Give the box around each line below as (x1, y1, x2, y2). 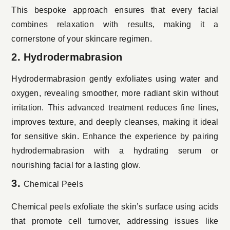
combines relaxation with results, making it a (11, 20, 219, 29)
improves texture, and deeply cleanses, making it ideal (11, 118, 219, 127)
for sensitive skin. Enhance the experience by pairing (11, 132, 219, 141)
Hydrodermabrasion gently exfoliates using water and (11, 74, 219, 84)
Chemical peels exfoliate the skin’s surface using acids (11, 202, 219, 212)
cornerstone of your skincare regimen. (11, 34, 152, 44)
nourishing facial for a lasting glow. (11, 161, 141, 170)
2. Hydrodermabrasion (11, 51, 123, 63)
